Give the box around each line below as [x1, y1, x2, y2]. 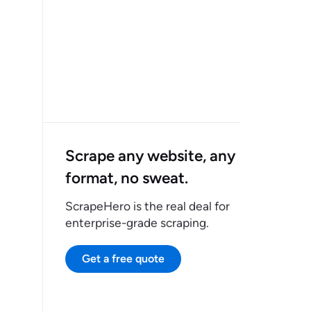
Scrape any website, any [65, 146, 235, 165]
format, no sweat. [65, 169, 188, 187]
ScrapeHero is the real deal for [65, 199, 230, 213]
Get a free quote [82, 252, 165, 265]
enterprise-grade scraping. [65, 215, 209, 230]
